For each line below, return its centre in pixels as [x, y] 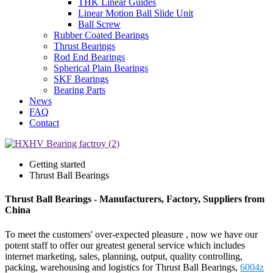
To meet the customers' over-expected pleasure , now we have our [131, 234]
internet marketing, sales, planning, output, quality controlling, [124, 256]
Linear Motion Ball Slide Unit [136, 13]
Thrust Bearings [84, 46]
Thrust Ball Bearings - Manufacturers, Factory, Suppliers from [135, 199]
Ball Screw [99, 24]
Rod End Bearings [89, 57]
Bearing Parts [80, 90]
